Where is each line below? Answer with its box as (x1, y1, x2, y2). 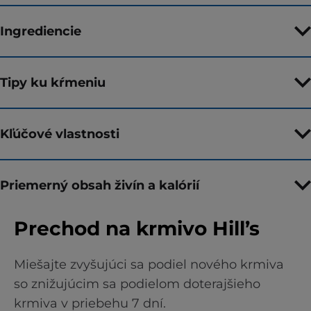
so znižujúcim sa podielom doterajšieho (14, 276, 260, 292)
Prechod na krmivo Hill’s (14, 217, 260, 240)
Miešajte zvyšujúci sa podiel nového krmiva (14, 257, 284, 272)
